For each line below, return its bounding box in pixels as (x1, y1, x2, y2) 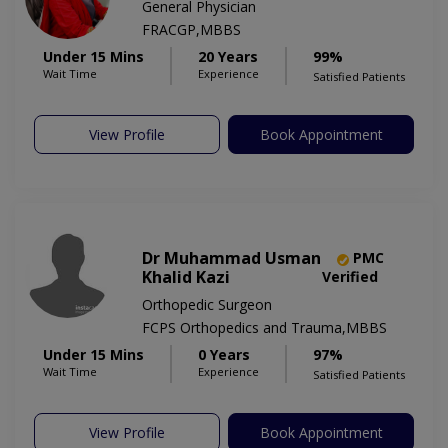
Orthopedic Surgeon (142, 295, 272, 315)
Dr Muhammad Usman (142, 247, 321, 270)
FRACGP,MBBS (142, 20, 241, 40)
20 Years (198, 47, 258, 67)
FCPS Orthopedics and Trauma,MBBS (142, 318, 387, 338)
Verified (321, 267, 378, 287)
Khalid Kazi (142, 266, 230, 289)
